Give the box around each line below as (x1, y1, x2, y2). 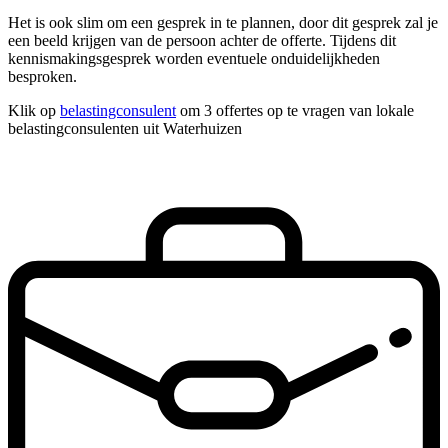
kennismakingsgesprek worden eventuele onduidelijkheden (8, 50, 380, 68)
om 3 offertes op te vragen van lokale (176, 102, 414, 120)
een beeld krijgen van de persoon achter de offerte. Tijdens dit (8, 32, 396, 50)
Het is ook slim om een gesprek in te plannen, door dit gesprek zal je (8, 14, 438, 32)
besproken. (8, 68, 77, 86)
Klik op (8, 102, 60, 120)
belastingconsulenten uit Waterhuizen (8, 120, 242, 138)
